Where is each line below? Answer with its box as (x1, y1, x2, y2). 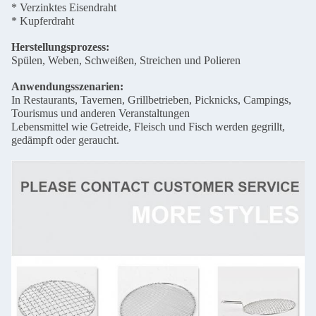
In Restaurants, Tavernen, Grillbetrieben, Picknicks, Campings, (11, 94, 291, 107)
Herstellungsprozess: (11, 41, 109, 54)
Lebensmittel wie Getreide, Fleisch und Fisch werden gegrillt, (11, 121, 285, 133)
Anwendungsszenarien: (11, 80, 123, 93)
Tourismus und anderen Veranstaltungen (11, 107, 190, 120)
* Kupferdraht (11, 15, 74, 28)
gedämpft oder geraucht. (11, 134, 119, 147)
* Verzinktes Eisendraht (11, 1, 116, 14)
